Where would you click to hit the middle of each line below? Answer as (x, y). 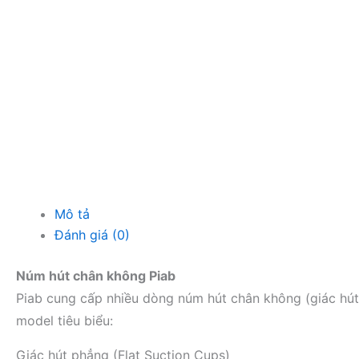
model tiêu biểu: (65, 321)
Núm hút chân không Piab (96, 276)
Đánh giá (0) (92, 235)
